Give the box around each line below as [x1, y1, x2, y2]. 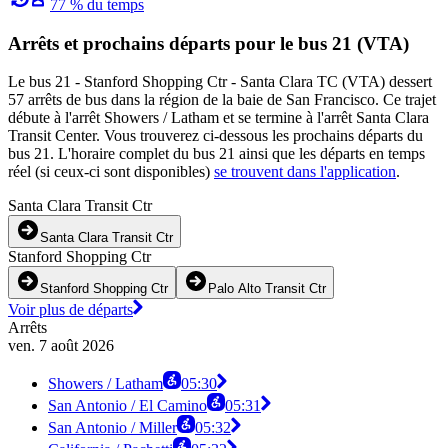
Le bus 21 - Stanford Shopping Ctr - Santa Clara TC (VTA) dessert [8, 73, 432, 91]
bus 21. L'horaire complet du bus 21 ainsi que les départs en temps [8, 145, 425, 163]
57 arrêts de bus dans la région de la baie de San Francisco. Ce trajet [8, 91, 436, 109]
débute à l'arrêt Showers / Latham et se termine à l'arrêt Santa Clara [8, 109, 429, 127]
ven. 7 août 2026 [8, 337, 114, 355]
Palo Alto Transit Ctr [208, 281, 326, 297]
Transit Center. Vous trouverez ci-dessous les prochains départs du [8, 127, 423, 145]
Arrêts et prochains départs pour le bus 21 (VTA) [8, 32, 409, 54]
